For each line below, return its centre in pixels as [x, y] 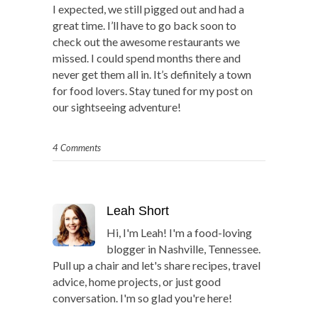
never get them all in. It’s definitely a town [152, 75]
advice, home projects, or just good [137, 282]
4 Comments [77, 148]
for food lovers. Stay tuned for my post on [153, 91]
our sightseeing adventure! [117, 107]
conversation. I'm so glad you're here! [142, 298]
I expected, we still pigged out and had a [148, 9]
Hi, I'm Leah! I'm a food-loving [179, 233]
